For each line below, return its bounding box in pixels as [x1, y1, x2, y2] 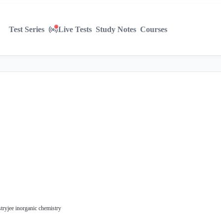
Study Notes [95, 25, 136, 34]
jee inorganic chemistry [7, 205, 61, 212]
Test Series [8, 25, 44, 34]
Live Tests [58, 25, 92, 34]
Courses [140, 25, 167, 34]
